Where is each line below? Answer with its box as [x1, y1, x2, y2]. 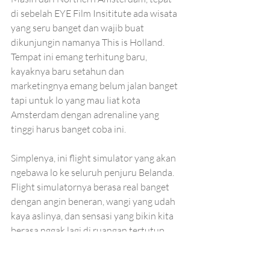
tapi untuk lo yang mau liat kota [11, 94, 142, 107]
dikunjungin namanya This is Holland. [11, 36, 166, 49]
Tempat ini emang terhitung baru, [11, 51, 149, 63]
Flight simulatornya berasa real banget [11, 181, 171, 193]
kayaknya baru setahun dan [11, 65, 126, 78]
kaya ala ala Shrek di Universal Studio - [11, 253, 170, 266]
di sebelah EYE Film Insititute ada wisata [11, 7, 179, 20]
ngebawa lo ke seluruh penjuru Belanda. [11, 166, 176, 179]
